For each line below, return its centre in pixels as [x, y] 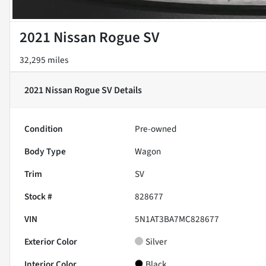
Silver [156, 242]
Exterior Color [51, 242]
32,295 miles [44, 60]
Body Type [45, 152]
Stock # [38, 197]
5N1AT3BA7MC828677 [177, 219]
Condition [44, 129]
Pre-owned [156, 129]
